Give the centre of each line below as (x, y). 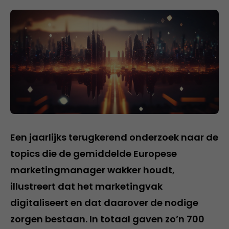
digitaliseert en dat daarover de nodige (104, 202)
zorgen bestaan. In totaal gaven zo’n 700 (107, 219)
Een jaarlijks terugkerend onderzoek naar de (114, 137)
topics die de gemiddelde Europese (94, 153)
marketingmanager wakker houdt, (93, 170)
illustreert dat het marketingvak (86, 186)
